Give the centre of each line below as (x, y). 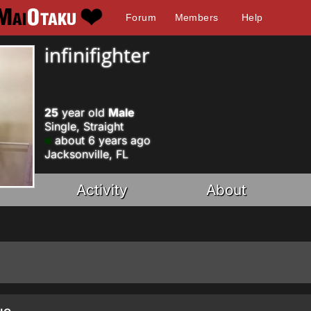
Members (196, 17)
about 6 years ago (101, 140)
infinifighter (97, 55)
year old (83, 112)
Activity (102, 190)
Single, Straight (84, 126)
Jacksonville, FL (86, 154)
